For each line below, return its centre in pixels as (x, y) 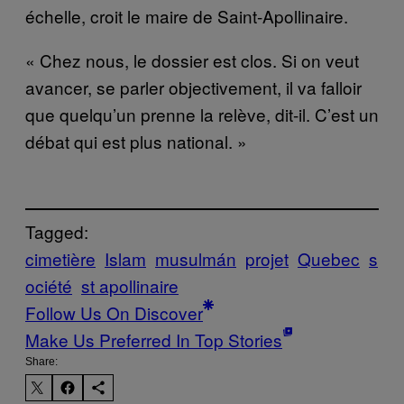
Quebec (329, 259)
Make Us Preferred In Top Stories (154, 340)
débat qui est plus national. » (136, 141)
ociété (49, 286)
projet (267, 259)
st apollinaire (130, 286)
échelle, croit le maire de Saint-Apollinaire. (187, 15)
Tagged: (57, 232)
